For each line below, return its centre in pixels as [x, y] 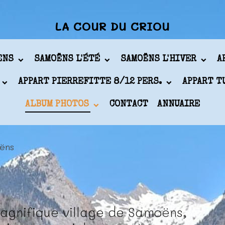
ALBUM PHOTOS [58, 104]
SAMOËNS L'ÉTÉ [68, 59]
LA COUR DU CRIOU [113, 26]
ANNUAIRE [179, 104]
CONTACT [129, 104]
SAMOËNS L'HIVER [160, 59]
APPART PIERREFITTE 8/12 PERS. [91, 82]
